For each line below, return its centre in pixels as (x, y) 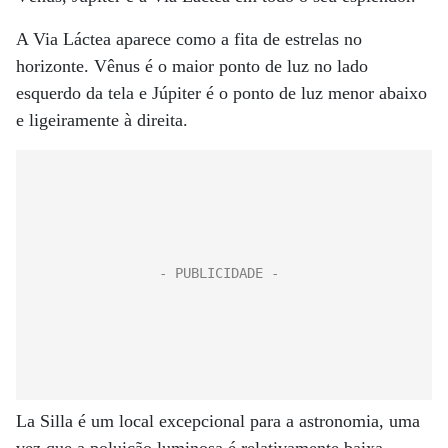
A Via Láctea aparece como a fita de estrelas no (189, 39)
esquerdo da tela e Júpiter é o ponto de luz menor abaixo (221, 93)
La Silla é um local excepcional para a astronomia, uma (218, 421)
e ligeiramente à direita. (102, 120)
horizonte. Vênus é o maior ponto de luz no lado (192, 66)
